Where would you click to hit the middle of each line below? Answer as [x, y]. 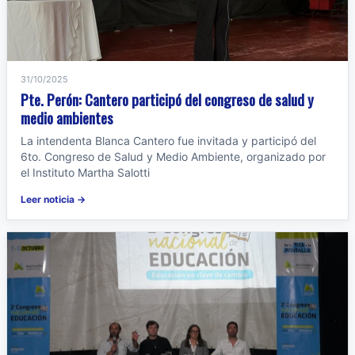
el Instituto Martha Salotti [85, 172]
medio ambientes [67, 117]
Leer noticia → [53, 199]
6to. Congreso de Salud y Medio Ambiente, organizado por [173, 157]
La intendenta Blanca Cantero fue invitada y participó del [168, 141]
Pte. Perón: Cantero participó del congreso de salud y [167, 99]
